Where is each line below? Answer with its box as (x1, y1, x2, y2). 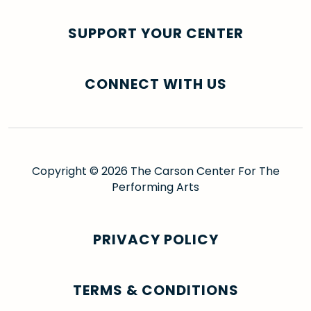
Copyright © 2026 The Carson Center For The (31, 163, 280, 180)
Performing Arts (112, 179, 199, 196)
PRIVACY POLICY (92, 230, 219, 250)
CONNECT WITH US (84, 74, 227, 94)
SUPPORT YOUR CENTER (67, 24, 244, 44)
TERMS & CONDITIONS (72, 280, 239, 301)
